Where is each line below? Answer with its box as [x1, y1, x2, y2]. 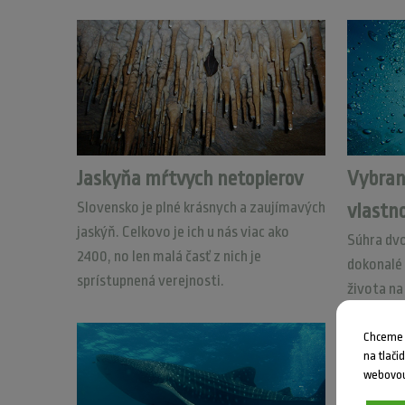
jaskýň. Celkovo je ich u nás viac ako [76, 223, 289, 240]
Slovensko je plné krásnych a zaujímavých [76, 199, 325, 216]
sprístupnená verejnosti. [76, 272, 224, 289]
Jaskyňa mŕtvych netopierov [76, 167, 303, 191]
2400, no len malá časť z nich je [76, 248, 261, 265]
